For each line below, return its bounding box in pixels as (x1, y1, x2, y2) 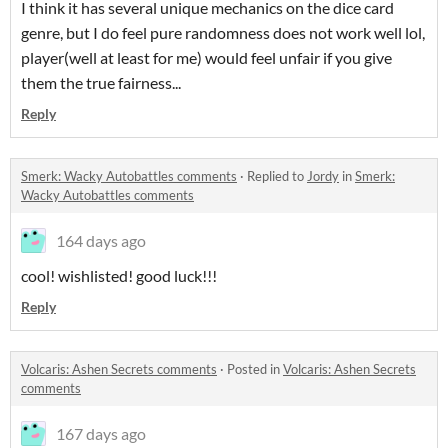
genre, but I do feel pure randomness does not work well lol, (21, 23, 425, 43)
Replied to (247, 168, 307, 185)
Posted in (227, 361, 283, 378)
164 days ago (56, 231, 146, 251)
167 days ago (56, 424, 146, 444)
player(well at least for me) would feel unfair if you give (21, 48, 392, 68)
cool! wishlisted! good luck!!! (21, 266, 217, 286)
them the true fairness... (21, 73, 181, 93)
